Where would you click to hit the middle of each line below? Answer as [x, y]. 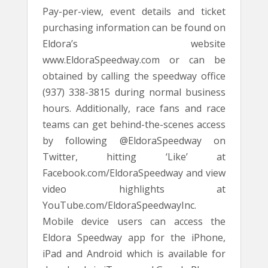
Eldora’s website [134, 44]
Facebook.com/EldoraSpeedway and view [134, 173]
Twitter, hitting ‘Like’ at [134, 157]
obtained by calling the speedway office [134, 76]
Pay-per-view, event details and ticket [134, 11]
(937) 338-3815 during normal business [134, 92]
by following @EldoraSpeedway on [134, 141]
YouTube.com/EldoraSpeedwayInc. [119, 205]
